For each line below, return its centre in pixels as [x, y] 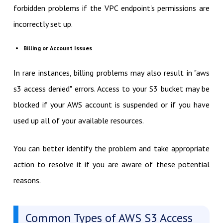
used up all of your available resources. [78, 120]
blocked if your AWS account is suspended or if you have [111, 104]
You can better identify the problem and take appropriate [111, 148]
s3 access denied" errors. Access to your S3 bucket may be [111, 88]
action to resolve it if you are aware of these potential [111, 164]
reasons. [27, 180]
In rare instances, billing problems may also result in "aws [111, 72]
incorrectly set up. [43, 24]
